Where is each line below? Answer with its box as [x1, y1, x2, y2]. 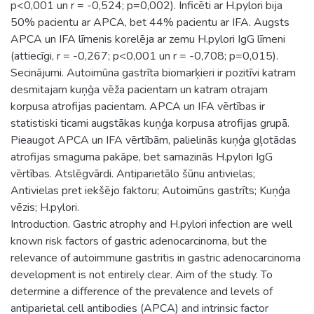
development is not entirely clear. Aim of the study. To [11, 266, 273, 282]
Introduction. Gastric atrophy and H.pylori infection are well [11, 216, 292, 232]
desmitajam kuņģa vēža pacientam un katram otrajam [11, 81, 268, 97]
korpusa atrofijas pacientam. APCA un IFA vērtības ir [11, 98, 265, 114]
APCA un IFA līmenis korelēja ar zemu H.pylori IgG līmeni [11, 31, 285, 47]
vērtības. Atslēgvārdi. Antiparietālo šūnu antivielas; [11, 165, 255, 182]
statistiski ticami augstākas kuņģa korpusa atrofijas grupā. [11, 115, 289, 131]
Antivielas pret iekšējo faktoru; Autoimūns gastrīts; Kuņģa [11, 182, 290, 198]
